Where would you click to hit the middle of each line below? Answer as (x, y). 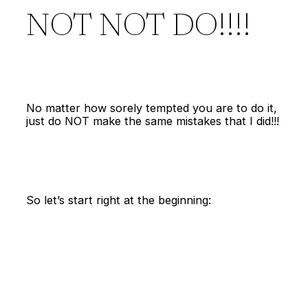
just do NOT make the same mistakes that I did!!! (153, 121)
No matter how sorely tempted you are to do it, (152, 108)
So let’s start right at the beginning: (119, 200)
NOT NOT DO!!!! (139, 28)
